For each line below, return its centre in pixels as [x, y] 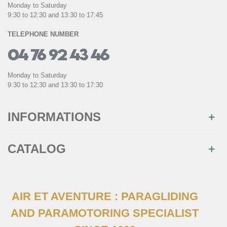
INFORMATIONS [54, 117]
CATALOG [37, 149]
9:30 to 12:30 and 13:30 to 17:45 [55, 15]
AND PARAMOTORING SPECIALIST [105, 213]
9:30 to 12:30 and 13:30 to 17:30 [55, 85]
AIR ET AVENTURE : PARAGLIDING [105, 197]
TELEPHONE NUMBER [43, 34]
